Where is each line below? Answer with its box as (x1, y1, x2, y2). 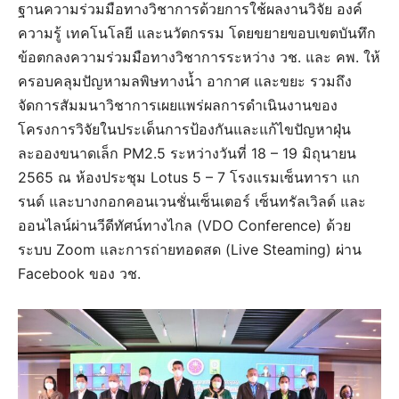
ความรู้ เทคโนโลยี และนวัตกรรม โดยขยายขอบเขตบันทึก (18, 23, 376, 42)
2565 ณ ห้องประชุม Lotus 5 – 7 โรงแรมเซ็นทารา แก (18, 167, 360, 186)
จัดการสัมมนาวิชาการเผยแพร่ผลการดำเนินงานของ (18, 95, 338, 114)
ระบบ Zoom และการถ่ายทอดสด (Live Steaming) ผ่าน (18, 240, 362, 258)
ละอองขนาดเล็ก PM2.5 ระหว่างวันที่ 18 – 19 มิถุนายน (18, 143, 356, 162)
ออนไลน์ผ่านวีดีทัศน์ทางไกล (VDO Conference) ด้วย (18, 216, 351, 234)
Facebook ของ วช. (18, 264, 141, 282)
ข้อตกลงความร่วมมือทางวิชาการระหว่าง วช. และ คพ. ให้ (18, 47, 380, 66)
